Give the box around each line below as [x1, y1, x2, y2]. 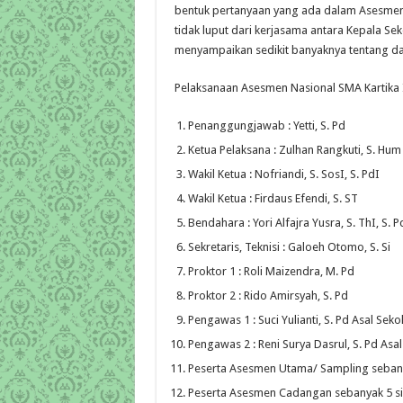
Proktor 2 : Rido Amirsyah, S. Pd [187, 289, 348, 303]
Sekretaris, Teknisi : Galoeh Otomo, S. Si [187, 240, 390, 255]
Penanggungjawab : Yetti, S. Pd [187, 119, 345, 133]
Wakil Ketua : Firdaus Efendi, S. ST [187, 192, 358, 206]
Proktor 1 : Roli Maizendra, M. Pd [187, 264, 354, 279]
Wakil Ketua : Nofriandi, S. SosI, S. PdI [187, 167, 380, 182]
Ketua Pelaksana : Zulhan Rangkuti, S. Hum [187, 143, 401, 157]
